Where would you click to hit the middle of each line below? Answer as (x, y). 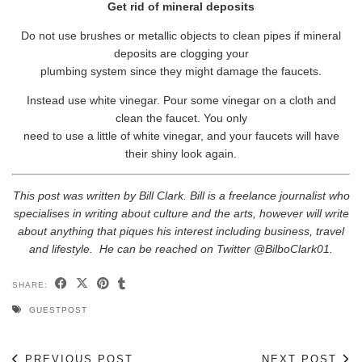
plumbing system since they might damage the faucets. (181, 71)
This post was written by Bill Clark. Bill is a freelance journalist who (181, 195)
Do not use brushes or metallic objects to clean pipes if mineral (181, 35)
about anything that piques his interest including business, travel (181, 231)
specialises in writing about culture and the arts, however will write (181, 213)
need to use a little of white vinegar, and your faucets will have (181, 135)
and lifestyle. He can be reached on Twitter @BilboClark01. (181, 248)
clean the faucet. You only (181, 118)
